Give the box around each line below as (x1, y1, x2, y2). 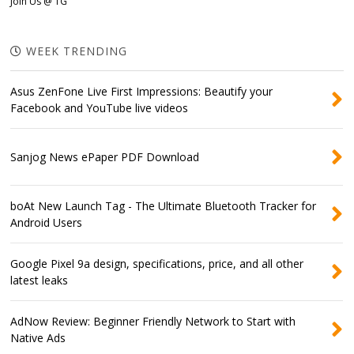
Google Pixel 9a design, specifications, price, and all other (10, 255, 304, 271)
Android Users (10, 214, 83, 230)
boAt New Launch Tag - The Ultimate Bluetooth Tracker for (10, 198, 317, 213)
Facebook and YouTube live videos (10, 100, 189, 115)
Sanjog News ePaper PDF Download (10, 149, 200, 164)
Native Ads (10, 330, 66, 345)
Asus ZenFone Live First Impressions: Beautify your (10, 83, 273, 99)
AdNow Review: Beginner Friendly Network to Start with (10, 313, 296, 329)
